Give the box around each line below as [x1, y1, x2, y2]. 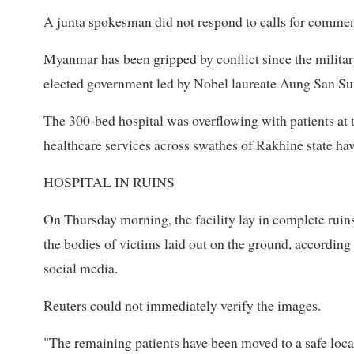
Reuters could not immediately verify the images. [43, 295, 321, 314]
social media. [43, 258, 118, 277]
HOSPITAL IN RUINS [43, 171, 175, 191]
